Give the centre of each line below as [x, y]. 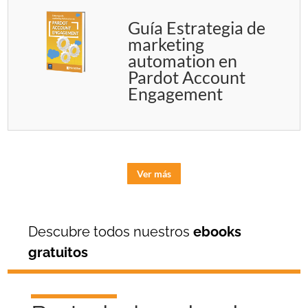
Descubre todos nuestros [111, 231]
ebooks [218, 231]
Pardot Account [187, 77]
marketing [166, 44]
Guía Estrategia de [197, 28]
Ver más [154, 173]
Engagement [175, 94]
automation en [183, 61]
